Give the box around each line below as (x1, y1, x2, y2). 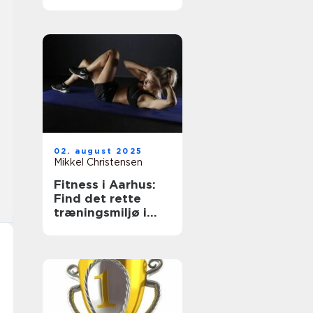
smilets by (54, 219, 116, 233)
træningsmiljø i (54, 205, 147, 219)
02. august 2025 (54, 146, 143, 156)
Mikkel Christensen (54, 156, 143, 168)
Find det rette (54, 191, 141, 205)
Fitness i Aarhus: (54, 177, 156, 191)
